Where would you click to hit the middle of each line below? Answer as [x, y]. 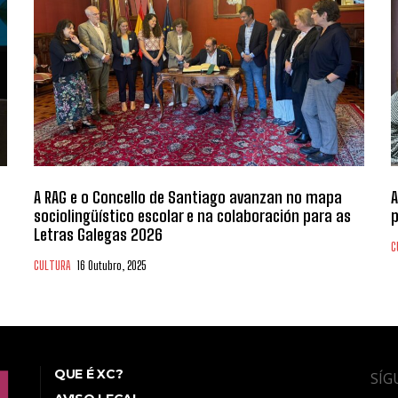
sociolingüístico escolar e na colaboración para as [192, 215]
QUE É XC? [89, 374]
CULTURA [52, 265]
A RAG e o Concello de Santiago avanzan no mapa [188, 197]
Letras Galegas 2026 [98, 234]
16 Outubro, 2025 [111, 265]
